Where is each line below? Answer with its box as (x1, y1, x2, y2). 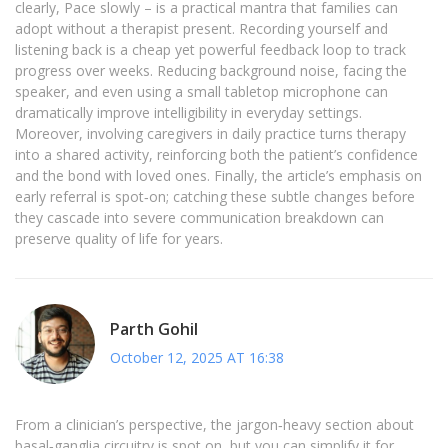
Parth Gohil (110, 317, 198, 340)
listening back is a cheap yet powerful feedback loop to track (15, 40, 406, 60)
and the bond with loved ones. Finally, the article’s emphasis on (15, 166, 422, 186)
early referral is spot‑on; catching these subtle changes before (15, 187, 415, 207)
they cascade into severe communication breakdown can (15, 208, 384, 228)
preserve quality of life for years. (15, 229, 223, 249)
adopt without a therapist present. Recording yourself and (15, 19, 388, 39)
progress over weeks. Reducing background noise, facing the (15, 61, 407, 81)
